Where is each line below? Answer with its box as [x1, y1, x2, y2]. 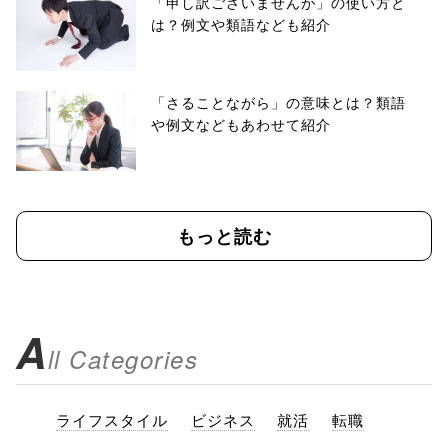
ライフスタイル [56, 409, 168, 430]
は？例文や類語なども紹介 [151, 14, 331, 34]
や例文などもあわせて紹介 [151, 114, 331, 134]
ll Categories [47, 342, 198, 376]
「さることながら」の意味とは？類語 [151, 92, 406, 112]
